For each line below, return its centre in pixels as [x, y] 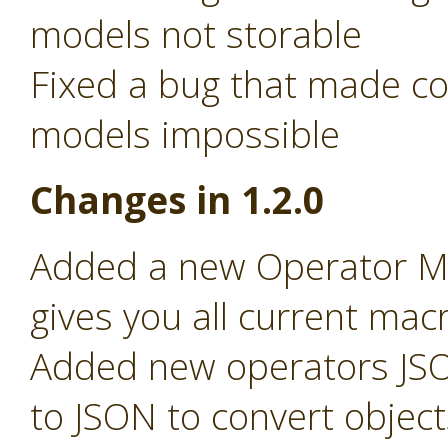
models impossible [185, 134]
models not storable [196, 34]
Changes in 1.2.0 [177, 200]
